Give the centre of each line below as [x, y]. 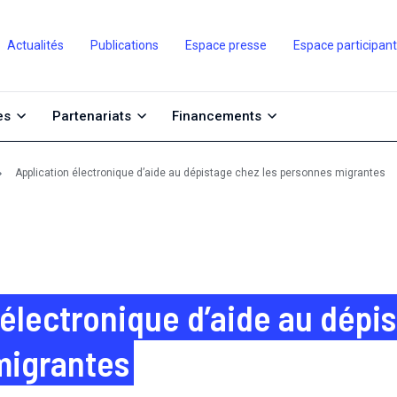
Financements [217, 117]
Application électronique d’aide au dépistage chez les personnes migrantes [200, 173]
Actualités [35, 46]
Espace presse [226, 46]
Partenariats [91, 117]
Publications [124, 46]
